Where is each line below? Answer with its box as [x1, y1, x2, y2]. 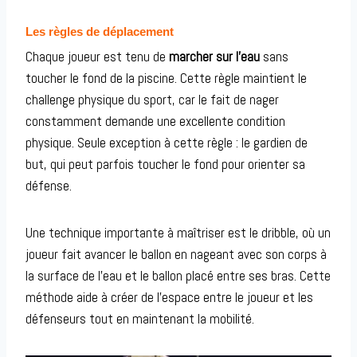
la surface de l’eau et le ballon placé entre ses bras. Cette [25, 267, 331, 285]
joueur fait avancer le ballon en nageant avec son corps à [25, 245, 327, 264]
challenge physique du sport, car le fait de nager [25, 91, 279, 109]
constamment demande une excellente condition [25, 112, 285, 131]
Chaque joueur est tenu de [25, 48, 169, 66]
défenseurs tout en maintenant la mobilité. [25, 310, 254, 328]
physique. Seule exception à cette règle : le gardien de [25, 134, 308, 152]
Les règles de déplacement [25, 24, 174, 38]
